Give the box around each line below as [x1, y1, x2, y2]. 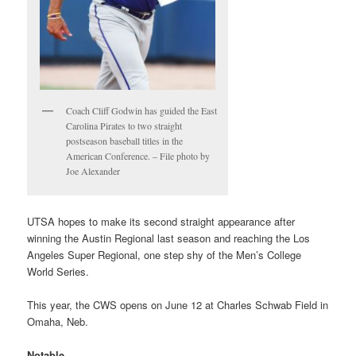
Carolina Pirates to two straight [66, 119, 183, 133]
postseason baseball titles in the [66, 134, 184, 148]
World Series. [27, 263, 90, 279]
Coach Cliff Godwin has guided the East [66, 104, 218, 118]
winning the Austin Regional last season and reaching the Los [27, 230, 311, 246]
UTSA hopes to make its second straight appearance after [27, 213, 296, 229]
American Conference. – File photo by [66, 149, 211, 163]
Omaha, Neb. [27, 313, 89, 329]
